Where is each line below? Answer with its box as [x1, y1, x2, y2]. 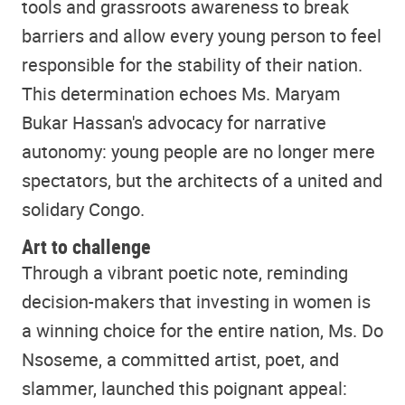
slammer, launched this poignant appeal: [22, 376, 347, 401]
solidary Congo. [22, 196, 145, 221]
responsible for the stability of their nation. [22, 52, 363, 77]
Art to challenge [22, 233, 151, 260]
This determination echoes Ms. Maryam [22, 80, 341, 106]
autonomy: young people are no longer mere [22, 138, 375, 164]
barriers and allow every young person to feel [22, 23, 381, 48]
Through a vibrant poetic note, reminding [22, 260, 348, 286]
